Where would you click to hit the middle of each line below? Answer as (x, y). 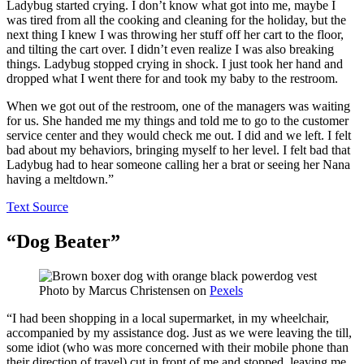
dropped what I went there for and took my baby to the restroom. (172, 78)
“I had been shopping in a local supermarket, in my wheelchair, (168, 318)
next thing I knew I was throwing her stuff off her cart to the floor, (175, 34)
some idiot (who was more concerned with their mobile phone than (178, 347)
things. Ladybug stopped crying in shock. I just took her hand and (175, 63)
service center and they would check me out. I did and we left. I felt (179, 135)
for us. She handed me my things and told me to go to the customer (178, 120)
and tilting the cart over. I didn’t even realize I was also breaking (170, 49)
